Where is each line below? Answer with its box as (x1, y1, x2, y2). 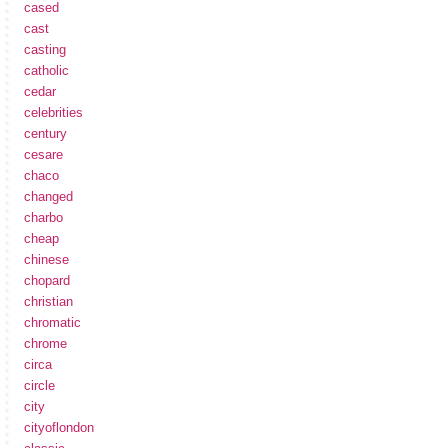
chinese (24, 251, 69, 267)
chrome (24, 335, 67, 351)
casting (24, 41, 66, 57)
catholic (24, 62, 69, 78)
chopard (24, 272, 70, 288)
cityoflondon (24, 419, 94, 435)
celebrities (24, 104, 83, 120)
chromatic (24, 314, 81, 330)
